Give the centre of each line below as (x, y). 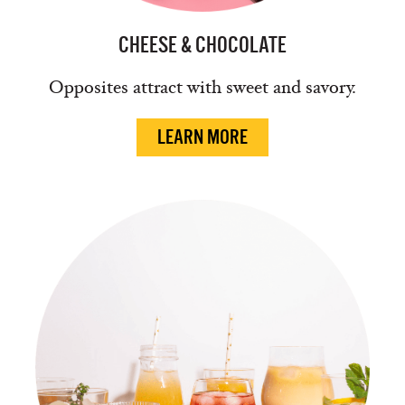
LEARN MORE (202, 137)
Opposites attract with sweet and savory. (202, 87)
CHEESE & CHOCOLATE (202, 45)
